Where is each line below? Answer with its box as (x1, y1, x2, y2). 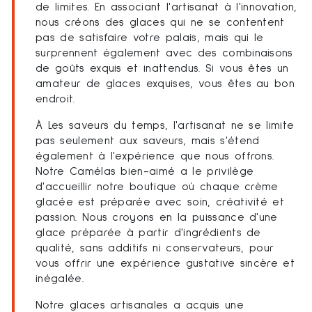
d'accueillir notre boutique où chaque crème (36, 180, 279, 192)
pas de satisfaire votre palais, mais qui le (36, 31, 264, 43)
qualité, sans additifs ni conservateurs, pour (36, 242, 274, 253)
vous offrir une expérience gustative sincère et (36, 257, 295, 269)
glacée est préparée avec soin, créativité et (36, 196, 285, 208)
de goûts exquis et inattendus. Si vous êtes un (36, 62, 289, 74)
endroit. (36, 93, 75, 104)
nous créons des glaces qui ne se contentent (36, 16, 285, 28)
